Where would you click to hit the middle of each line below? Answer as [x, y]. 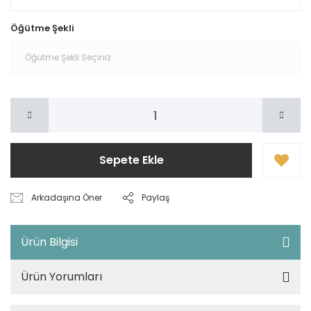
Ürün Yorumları [61, 277]
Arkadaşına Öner [67, 197]
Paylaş [156, 197]
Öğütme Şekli [42, 28]
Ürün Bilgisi [49, 242]
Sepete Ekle [131, 160]
